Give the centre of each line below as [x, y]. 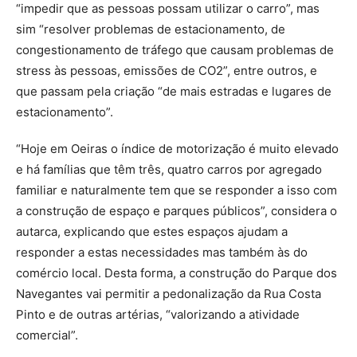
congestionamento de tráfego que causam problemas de [175, 49]
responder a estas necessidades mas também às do [162, 252]
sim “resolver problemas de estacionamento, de [151, 29]
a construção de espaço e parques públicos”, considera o [177, 210]
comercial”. [47, 335]
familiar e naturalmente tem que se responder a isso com [177, 190]
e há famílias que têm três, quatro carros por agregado [169, 169]
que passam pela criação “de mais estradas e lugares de [174, 91]
